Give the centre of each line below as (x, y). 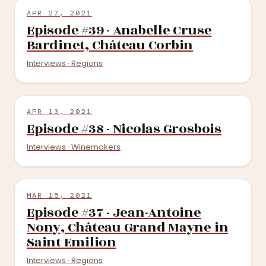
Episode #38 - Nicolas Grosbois (124, 129)
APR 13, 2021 (59, 112)
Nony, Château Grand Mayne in (128, 227)
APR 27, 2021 (59, 13)
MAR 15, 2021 (59, 195)
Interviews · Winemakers (74, 147)
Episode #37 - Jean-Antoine (114, 213)
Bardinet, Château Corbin (110, 45)
